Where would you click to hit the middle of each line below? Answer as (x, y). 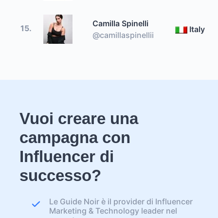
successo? (60, 175)
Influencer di (67, 156)
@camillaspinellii (123, 35)
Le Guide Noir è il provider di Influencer (121, 201)
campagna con (75, 137)
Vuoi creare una (79, 118)
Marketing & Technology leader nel (113, 211)
